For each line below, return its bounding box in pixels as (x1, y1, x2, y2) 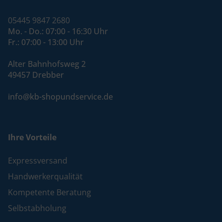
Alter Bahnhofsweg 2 (8, 58, 86, 70)
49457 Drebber (8, 69, 64, 81)
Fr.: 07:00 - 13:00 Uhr (8, 37, 84, 48)
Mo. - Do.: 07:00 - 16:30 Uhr (8, 26, 108, 37)
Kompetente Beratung (8, 187, 91, 198)
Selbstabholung (8, 203, 66, 214)
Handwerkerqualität (8, 171, 83, 182)
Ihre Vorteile (8, 132, 56, 143)
